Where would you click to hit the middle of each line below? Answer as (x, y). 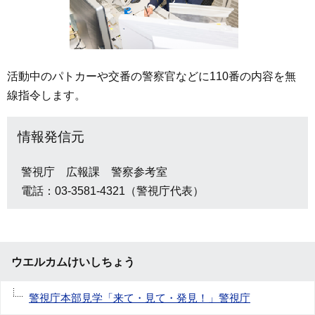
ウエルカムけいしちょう (73, 262)
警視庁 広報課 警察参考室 (94, 172)
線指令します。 (46, 96)
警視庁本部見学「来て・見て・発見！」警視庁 (140, 298)
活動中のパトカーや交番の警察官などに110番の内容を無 (152, 77)
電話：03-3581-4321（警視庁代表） (112, 191)
